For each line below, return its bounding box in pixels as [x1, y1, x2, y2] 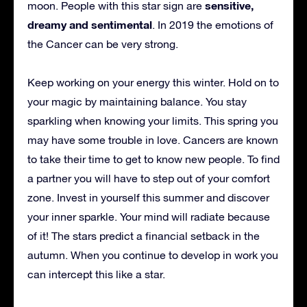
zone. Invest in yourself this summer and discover [27, 191, 269, 204]
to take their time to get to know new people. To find [27, 152, 280, 165]
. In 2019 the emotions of [152, 18, 273, 31]
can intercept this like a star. [27, 267, 165, 280]
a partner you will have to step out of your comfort [27, 171, 270, 184]
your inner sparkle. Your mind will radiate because [27, 210, 270, 223]
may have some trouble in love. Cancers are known [27, 133, 278, 146]
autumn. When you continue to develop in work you [27, 248, 278, 261]
